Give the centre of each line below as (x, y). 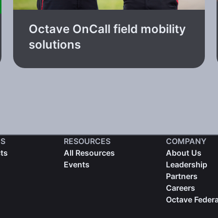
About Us (183, 153)
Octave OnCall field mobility (107, 29)
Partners (182, 176)
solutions (54, 44)
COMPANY (186, 141)
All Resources (90, 153)
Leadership (186, 164)
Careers (180, 188)
